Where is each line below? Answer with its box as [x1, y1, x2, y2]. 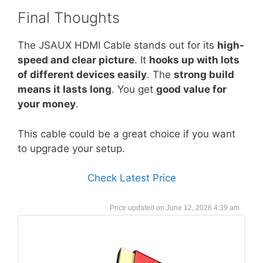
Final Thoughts [18, 9, 120, 26]
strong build [174, 69, 234, 80]
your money [18, 98, 76, 110]
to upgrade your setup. [18, 142, 125, 154]
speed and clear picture [18, 54, 134, 66]
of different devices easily [18, 69, 147, 80]
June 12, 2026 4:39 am [166, 203, 240, 212]
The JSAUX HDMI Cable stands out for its [18, 39, 217, 51]
